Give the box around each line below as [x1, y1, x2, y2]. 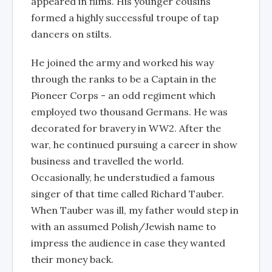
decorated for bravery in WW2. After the [31, 122, 221, 134]
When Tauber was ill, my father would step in [31, 204, 239, 216]
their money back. [31, 253, 114, 265]
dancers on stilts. [31, 28, 112, 40]
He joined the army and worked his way [31, 56, 214, 69]
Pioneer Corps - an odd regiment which [31, 89, 216, 101]
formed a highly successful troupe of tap [31, 12, 219, 24]
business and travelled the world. [31, 155, 184, 167]
